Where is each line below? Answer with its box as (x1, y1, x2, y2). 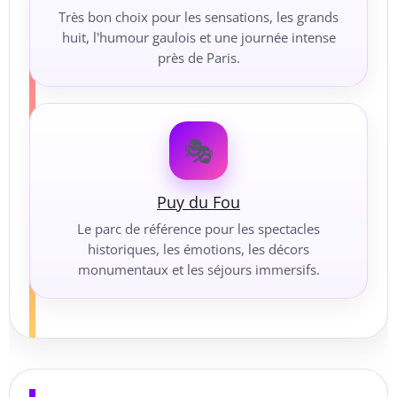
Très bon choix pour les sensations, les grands (58, 8, 339, 27)
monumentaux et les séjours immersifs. (77, 261, 320, 279)
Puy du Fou (157, 191, 240, 214)
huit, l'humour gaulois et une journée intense (61, 28, 336, 47)
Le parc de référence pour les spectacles (77, 220, 320, 238)
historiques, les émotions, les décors (88, 240, 309, 259)
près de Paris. (157, 49, 240, 67)
